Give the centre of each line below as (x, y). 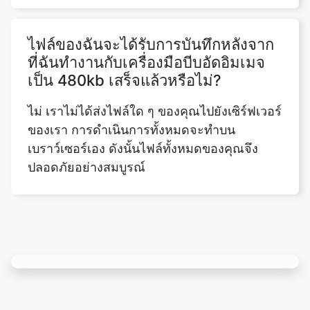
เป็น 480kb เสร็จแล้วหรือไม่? (125, 39)
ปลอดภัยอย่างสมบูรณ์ (86, 126)
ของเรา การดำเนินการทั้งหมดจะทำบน (131, 89)
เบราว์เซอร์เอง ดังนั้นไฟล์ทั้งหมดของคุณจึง (143, 107)
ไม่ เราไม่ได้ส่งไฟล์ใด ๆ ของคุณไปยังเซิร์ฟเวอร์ (155, 70)
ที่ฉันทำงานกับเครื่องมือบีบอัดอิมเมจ (146, 21)
